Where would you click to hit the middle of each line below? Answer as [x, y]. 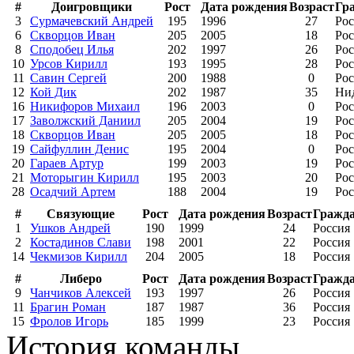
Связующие [81, 213]
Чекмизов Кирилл [79, 256]
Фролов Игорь [69, 321]
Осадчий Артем [73, 191]
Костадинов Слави [81, 242]
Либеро [81, 278]
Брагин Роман [68, 307]
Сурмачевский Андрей [92, 21]
